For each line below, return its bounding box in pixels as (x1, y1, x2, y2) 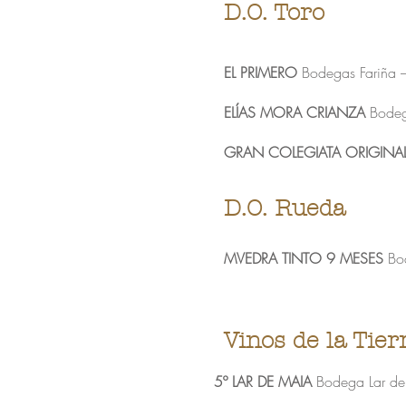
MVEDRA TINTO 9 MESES (224, 248, 383, 268)
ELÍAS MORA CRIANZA (224, 102, 365, 122)
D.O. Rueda (224, 196, 345, 221)
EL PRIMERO (224, 63, 297, 82)
